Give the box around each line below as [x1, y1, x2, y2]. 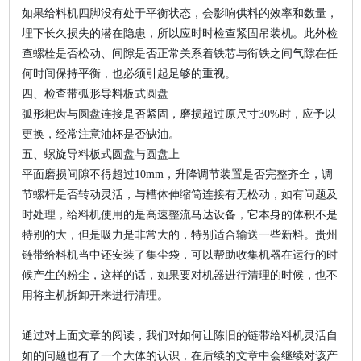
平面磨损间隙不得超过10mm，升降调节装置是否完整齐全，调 [21, 168, 333, 180]
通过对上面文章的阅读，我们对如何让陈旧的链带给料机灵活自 [21, 329, 338, 342]
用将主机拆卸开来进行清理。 [21, 288, 168, 301]
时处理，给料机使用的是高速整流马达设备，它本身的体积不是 [21, 208, 338, 221]
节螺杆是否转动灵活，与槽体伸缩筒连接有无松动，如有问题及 [21, 188, 338, 201]
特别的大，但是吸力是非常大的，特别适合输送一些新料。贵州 [21, 228, 338, 241]
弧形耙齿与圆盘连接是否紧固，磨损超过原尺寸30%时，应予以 [21, 107, 336, 120]
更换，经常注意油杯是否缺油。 [21, 127, 180, 140]
